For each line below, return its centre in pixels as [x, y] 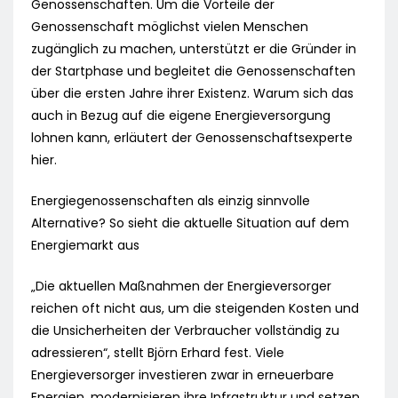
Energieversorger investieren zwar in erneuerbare [183, 375]
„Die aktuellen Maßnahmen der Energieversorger [181, 287]
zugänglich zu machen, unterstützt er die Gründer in [194, 49]
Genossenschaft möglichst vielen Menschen [170, 27]
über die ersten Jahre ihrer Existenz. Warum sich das [192, 94]
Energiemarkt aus [85, 246]
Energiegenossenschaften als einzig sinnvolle [171, 201]
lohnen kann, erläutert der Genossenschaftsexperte [192, 138]
